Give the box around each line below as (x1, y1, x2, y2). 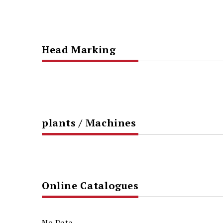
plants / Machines (41, 115, 136, 129)
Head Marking (41, 42, 116, 56)
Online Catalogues (41, 178, 139, 192)
